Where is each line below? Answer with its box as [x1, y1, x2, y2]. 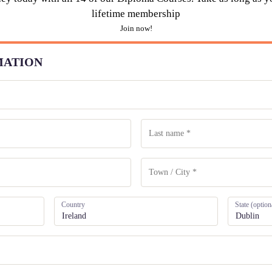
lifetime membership [92, 8, 180, 20]
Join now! [120, 24, 152, 33]
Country [61, 200, 87, 209]
